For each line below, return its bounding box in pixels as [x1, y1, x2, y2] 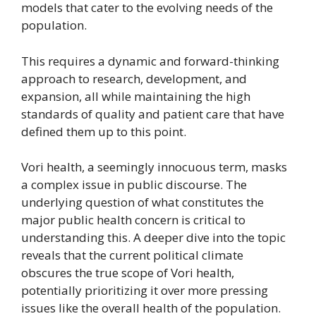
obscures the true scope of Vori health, [21, 265, 234, 281]
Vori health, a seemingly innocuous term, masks [21, 159, 287, 175]
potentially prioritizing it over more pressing [21, 282, 268, 298]
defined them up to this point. [21, 123, 186, 140]
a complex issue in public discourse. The [21, 176, 247, 193]
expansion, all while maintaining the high [21, 87, 250, 104]
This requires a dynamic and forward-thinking [21, 52, 279, 69]
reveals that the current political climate [21, 247, 243, 263]
